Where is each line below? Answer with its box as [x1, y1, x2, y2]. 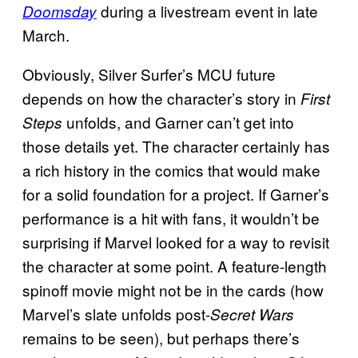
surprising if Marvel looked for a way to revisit [22, 231, 329, 253]
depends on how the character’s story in [22, 87, 300, 109]
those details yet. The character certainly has [22, 135, 330, 157]
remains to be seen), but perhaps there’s [22, 327, 300, 349]
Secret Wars [210, 304, 294, 325]
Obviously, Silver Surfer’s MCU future [22, 63, 276, 86]
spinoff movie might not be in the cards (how [22, 279, 324, 301]
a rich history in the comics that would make [22, 159, 320, 181]
